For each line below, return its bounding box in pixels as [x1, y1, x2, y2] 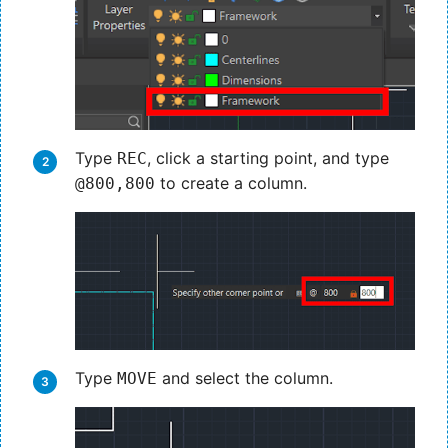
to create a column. [155, 172, 307, 193]
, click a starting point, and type [147, 147, 389, 168]
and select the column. [157, 368, 333, 389]
